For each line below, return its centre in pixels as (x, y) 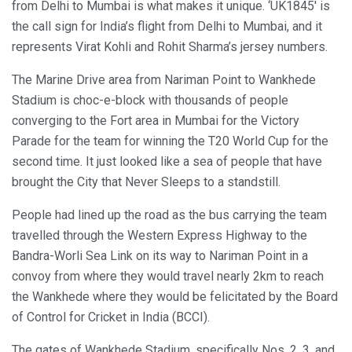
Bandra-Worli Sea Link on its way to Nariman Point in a (160, 255)
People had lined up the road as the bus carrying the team (169, 214)
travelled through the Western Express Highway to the (159, 235)
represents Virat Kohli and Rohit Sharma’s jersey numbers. (170, 46)
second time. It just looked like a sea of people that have (167, 161)
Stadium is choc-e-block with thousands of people (150, 100)
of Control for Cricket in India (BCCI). (111, 317)
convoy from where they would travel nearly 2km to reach (168, 276)
